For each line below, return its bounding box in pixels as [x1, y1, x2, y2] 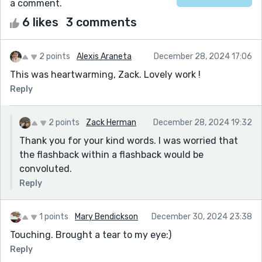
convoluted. [19, 163, 72, 174]
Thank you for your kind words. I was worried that [19, 135, 238, 146]
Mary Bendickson [75, 211, 138, 222]
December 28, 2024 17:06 [154, 51, 252, 61]
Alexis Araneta [77, 51, 132, 61]
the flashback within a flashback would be [19, 149, 204, 160]
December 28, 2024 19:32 [153, 117, 252, 127]
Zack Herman [86, 117, 136, 127]
